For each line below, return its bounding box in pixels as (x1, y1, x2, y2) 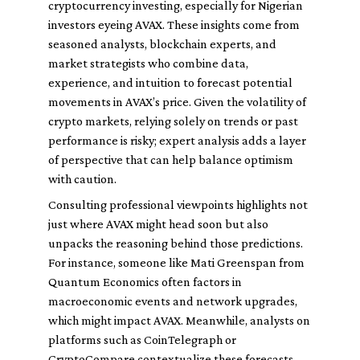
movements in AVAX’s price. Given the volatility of (48, 95, 306, 108)
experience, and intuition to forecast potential (48, 76, 292, 89)
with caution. (48, 172, 117, 186)
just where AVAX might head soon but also (48, 217, 268, 231)
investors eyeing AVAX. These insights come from (48, 18, 300, 31)
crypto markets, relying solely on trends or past (48, 114, 298, 128)
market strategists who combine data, (48, 56, 248, 70)
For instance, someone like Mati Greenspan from (48, 256, 305, 269)
